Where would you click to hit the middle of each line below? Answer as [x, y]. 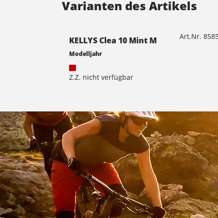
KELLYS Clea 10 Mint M [113, 40]
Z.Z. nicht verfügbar [101, 77]
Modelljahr [86, 53]
